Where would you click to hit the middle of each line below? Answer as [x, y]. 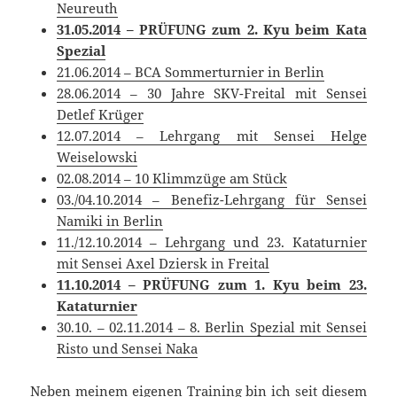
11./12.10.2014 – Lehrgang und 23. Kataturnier [212, 241]
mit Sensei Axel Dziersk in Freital [163, 263]
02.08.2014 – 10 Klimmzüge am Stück [172, 178]
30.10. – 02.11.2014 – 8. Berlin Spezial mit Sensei [212, 327]
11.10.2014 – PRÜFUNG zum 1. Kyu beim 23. [212, 284]
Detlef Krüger [101, 114]
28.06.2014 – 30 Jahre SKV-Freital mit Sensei [212, 93]
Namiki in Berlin [110, 220]
